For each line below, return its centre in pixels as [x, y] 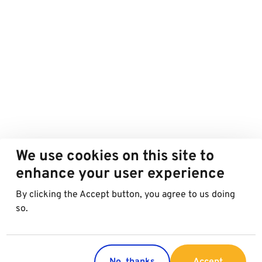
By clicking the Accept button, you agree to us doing [126, 195]
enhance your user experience [120, 174]
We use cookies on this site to [115, 157]
